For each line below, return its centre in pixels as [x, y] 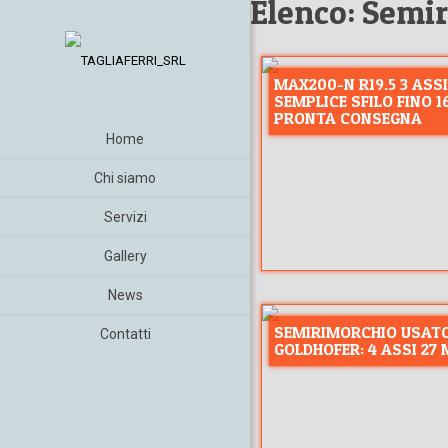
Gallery [125, 256]
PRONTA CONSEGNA [347, 117]
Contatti [125, 334]
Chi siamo [125, 178]
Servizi [125, 217]
